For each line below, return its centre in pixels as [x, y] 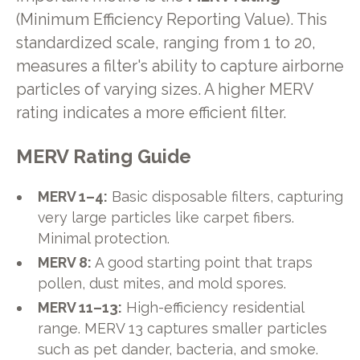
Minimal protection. [104, 238]
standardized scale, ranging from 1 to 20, [166, 43]
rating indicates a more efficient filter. [151, 113]
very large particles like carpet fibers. [166, 217]
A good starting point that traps [202, 262]
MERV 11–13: [80, 307]
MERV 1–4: [73, 196]
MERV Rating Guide [103, 157]
